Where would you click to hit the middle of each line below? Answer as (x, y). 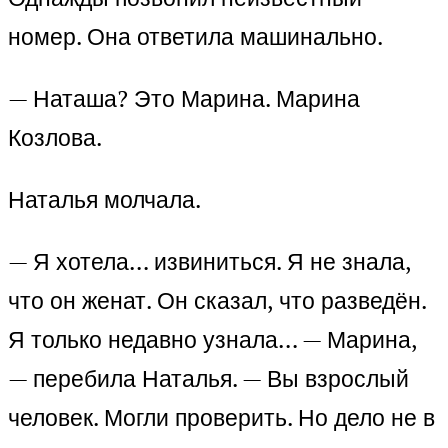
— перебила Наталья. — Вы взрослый (208, 379)
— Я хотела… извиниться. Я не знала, (209, 262)
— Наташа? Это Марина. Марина (184, 99)
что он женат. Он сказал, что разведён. (217, 301)
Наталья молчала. (104, 200)
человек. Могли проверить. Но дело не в (221, 418)
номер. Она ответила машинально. (195, 37)
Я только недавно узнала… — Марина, (212, 340)
